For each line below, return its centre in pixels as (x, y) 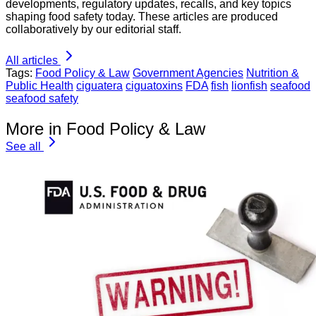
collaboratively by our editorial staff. (93, 30)
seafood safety (42, 99)
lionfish (249, 86)
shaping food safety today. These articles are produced (142, 17)
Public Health (39, 86)
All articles (32, 61)
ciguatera (99, 86)
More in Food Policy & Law (105, 129)
